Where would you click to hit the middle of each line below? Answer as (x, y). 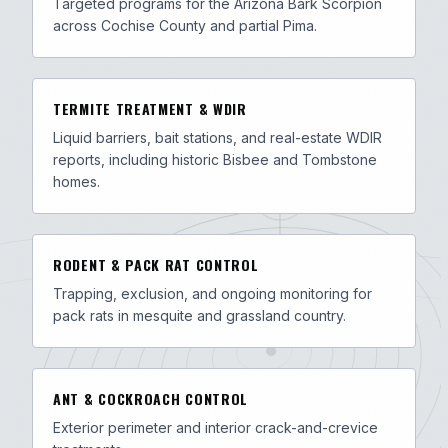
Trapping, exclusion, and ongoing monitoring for (212, 293)
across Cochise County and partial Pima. (185, 25)
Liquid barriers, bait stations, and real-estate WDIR (217, 137)
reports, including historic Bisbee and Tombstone (215, 159)
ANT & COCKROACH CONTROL (151, 398)
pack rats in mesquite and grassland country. (199, 315)
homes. (76, 181)
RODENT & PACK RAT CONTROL (156, 264)
